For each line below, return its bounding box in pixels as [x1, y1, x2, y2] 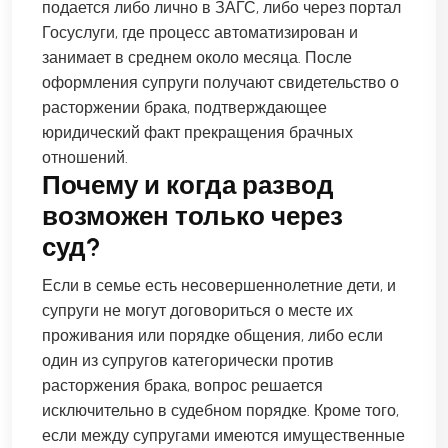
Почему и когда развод [42, 168, 334, 201]
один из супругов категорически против [42, 350, 334, 370]
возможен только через [42, 199, 343, 232]
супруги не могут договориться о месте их [42, 300, 353, 320]
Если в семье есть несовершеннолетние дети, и [42, 275, 396, 295]
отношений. [42, 147, 128, 167]
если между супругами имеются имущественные [42, 425, 405, 445]
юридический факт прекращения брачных [42, 122, 353, 142]
